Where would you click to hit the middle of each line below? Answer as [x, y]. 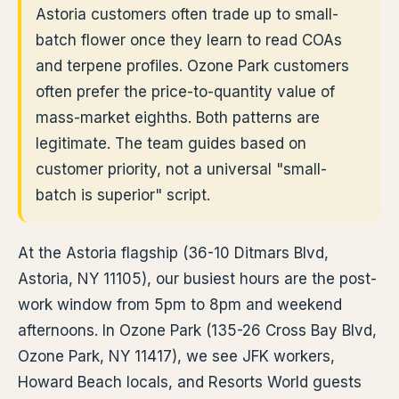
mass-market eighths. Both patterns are [178, 118]
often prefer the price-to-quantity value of [185, 92]
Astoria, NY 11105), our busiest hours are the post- [197, 279]
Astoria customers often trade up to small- [187, 14]
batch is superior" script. [123, 195]
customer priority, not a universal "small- [181, 169]
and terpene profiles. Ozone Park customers [192, 66]
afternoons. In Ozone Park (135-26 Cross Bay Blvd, [197, 330]
